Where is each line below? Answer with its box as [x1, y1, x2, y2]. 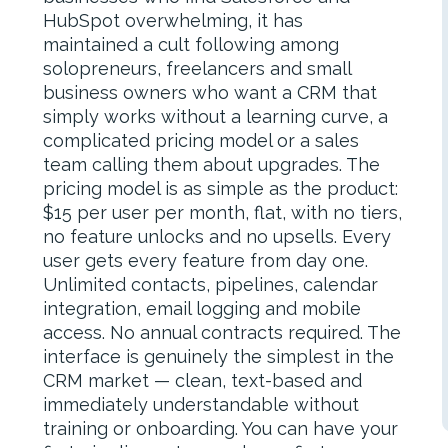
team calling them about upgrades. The [43, 154, 381, 175]
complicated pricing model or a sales [43, 130, 360, 151]
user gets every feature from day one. [43, 250, 369, 271]
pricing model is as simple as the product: [43, 178, 399, 199]
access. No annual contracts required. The [43, 322, 402, 343]
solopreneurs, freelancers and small [43, 58, 352, 79]
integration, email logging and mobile [43, 298, 362, 319]
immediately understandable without [43, 394, 360, 415]
